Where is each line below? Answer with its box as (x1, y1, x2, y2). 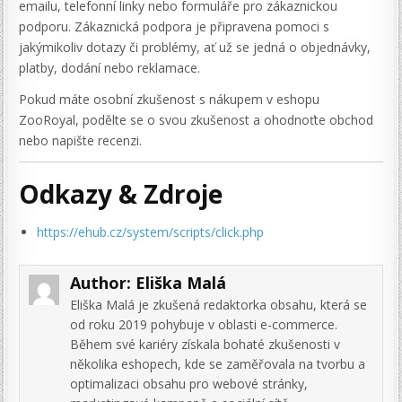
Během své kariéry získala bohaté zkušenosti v (70, 335, 341, 353)
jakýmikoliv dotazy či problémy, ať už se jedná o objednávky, (19, 39, 371, 57)
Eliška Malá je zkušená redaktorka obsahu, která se (70, 295, 368, 313)
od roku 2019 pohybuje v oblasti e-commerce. (70, 315, 338, 333)
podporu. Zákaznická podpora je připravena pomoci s (19, 18, 330, 36)
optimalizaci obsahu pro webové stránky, (70, 374, 309, 392)
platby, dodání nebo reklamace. (19, 59, 201, 77)
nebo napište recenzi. (19, 132, 143, 150)
